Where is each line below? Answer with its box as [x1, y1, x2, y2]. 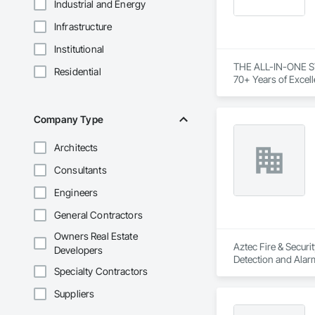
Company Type [34, 113, 103, 126]
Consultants [54, 164, 107, 176]
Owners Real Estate [54, 230, 138, 243]
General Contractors [54, 209, 143, 221]
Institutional [54, 43, 104, 56]
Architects [54, 141, 98, 154]
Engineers [54, 186, 98, 199]
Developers [54, 244, 103, 257]
